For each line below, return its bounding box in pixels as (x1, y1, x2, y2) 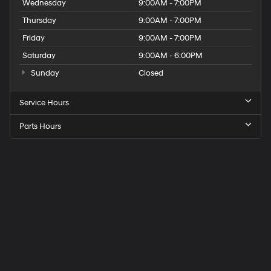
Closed (139, 68, 163, 79)
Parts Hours (19, 122, 61, 132)
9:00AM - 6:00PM (139, 51, 203, 61)
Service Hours (19, 98, 69, 108)
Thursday (22, 16, 56, 26)
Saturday (22, 51, 56, 61)
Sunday (28, 68, 59, 79)
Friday (22, 33, 45, 44)
